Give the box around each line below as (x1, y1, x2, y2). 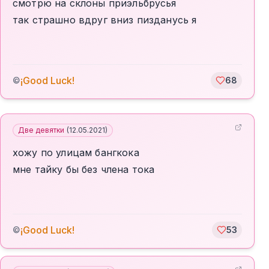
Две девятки (18, 125, 64, 134)
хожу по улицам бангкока (13, 147, 139, 159)
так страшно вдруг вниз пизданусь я (13, 14, 197, 26)
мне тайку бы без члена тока (13, 163, 155, 175)
